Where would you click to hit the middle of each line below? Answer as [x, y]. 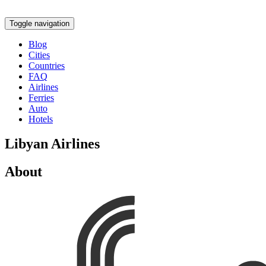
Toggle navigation [39, 23]
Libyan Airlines [52, 144]
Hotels [41, 119]
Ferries [41, 97]
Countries [47, 65]
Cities [39, 55]
